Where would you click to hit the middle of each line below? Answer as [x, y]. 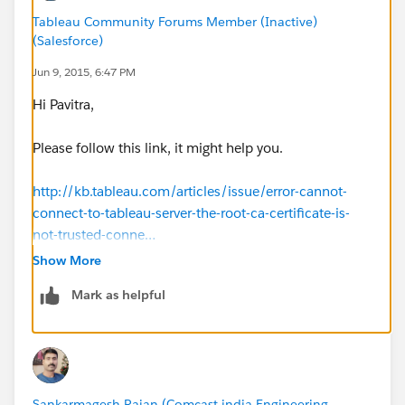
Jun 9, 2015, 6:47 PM [84, 71]
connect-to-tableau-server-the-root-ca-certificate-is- [191, 212]
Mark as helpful [118, 294]
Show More [67, 260]
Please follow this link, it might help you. [158, 147]
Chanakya [63, 299]
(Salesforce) [68, 40]
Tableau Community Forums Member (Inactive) [175, 21]
